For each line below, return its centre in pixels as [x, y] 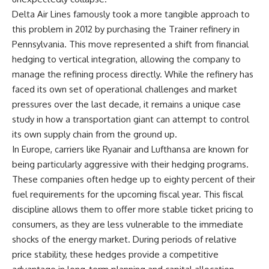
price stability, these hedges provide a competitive [115, 254]
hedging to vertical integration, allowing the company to [126, 59]
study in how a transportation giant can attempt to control [131, 119]
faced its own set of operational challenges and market [125, 89]
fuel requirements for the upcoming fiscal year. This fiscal [128, 194]
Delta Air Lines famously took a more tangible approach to [131, 14]
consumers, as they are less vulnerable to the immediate [128, 224]
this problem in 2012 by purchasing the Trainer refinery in [126, 29]
